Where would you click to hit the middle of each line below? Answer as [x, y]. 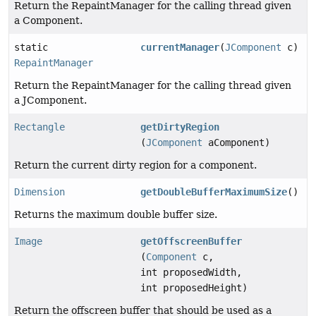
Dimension [39, 192]
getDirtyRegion [180, 127]
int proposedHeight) [194, 288]
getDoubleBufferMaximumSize [214, 192]
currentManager [180, 48]
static [31, 48]
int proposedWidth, [192, 273]
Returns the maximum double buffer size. [116, 215]
